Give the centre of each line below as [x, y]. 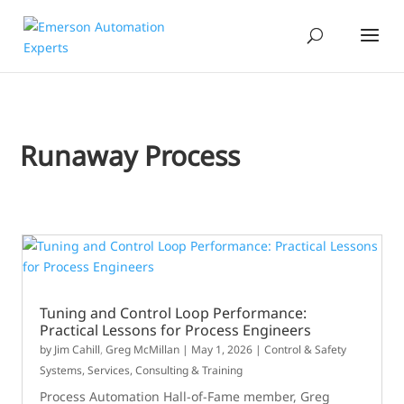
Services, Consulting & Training [165, 370]
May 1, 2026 [222, 349]
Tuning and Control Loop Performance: [174, 313]
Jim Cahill [78, 349]
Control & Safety [306, 349]
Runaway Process [130, 156]
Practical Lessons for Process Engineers [176, 330]
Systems [61, 370]
